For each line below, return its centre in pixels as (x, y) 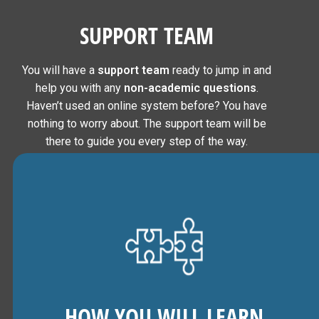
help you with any (79, 88)
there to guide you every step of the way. (147, 141)
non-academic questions (190, 88)
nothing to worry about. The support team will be (147, 124)
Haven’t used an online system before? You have (147, 106)
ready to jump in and (221, 70)
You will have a (60, 70)
